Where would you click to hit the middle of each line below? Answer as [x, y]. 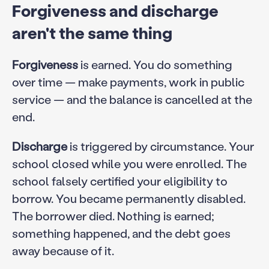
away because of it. [63, 250]
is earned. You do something [155, 64]
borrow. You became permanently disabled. [128, 198]
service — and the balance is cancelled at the [132, 99]
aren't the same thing [92, 32]
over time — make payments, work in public [128, 81]
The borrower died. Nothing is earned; [113, 215]
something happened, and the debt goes [121, 233]
